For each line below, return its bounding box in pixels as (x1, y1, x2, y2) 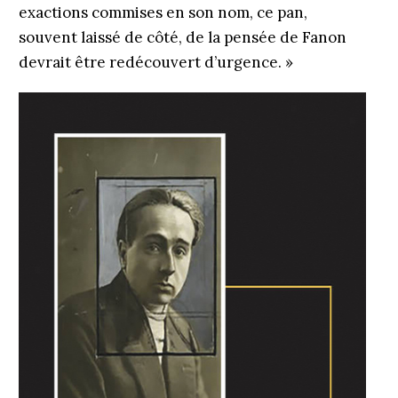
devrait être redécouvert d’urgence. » (18, 52, 293, 72)
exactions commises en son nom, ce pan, (18, 3, 307, 22)
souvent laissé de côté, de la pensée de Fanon (18, 28, 346, 47)
